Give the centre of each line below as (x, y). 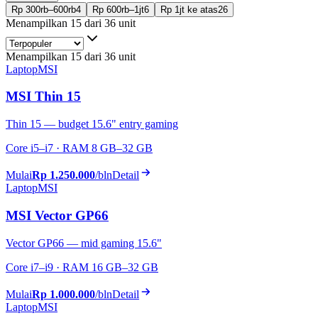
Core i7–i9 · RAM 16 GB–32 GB (82, 267)
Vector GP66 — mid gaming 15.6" (84, 243)
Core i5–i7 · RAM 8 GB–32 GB (79, 148)
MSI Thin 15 (43, 97)
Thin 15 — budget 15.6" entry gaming (92, 124)
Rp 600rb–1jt (118, 9)
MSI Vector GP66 (57, 215)
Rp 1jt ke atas (189, 9)
